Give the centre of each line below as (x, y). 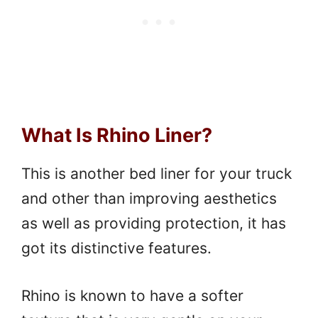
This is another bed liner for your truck (157, 174)
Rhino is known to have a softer (132, 295)
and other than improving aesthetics (149, 199)
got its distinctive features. (116, 248)
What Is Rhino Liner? (117, 136)
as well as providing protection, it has (154, 224)
